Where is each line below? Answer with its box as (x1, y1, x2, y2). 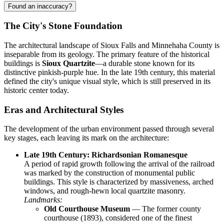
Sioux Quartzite (42, 58, 95, 67)
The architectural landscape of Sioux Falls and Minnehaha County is (4, 40, 219, 49)
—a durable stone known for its (95, 58, 194, 67)
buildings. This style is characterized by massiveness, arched (24, 177, 213, 186)
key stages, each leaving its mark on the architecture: (4, 133, 169, 142)
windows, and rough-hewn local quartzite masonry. (24, 186, 185, 195)
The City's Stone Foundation (4, 20, 122, 31)
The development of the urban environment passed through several (4, 124, 214, 133)
